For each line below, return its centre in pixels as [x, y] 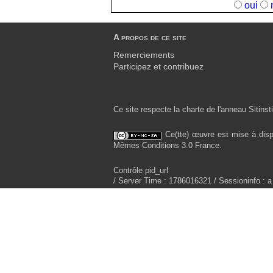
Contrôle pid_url [141, 170]
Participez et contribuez [158, 67]
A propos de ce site [150, 37]
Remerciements [144, 55]
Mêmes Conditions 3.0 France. [168, 145]
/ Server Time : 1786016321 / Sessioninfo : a [193, 180]
